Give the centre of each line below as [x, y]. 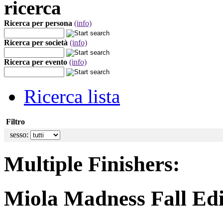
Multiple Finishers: [92, 164]
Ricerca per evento [36, 62]
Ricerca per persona [38, 23]
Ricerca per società [36, 43]
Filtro [15, 122]
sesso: [18, 135]
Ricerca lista [72, 96]
